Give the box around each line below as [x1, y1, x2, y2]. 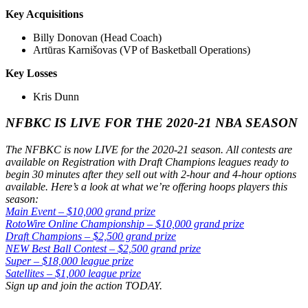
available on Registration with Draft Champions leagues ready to [5, 156, 289, 168]
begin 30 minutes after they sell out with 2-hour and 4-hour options [5, 168, 296, 181]
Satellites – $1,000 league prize [5, 267, 141, 280]
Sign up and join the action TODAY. [5, 280, 168, 292]
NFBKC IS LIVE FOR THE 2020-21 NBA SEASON [5, 115, 298, 131]
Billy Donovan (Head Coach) [33, 31, 162, 43]
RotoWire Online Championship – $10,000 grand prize [5, 218, 244, 230]
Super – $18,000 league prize [5, 255, 133, 267]
